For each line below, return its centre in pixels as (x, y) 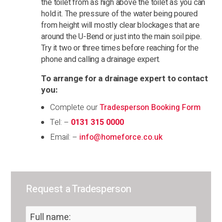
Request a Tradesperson (79, 189)
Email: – (65, 138)
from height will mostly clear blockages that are (120, 26)
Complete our (75, 108)
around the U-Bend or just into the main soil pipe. (121, 37)
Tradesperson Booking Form (150, 108)
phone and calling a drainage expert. (101, 60)
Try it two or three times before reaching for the (120, 48)
